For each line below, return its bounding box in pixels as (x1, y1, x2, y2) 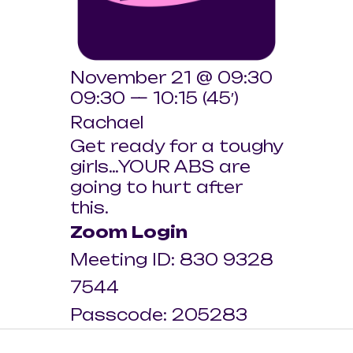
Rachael (70, 113, 143, 133)
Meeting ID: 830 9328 (70, 250, 273, 270)
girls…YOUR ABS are (70, 157, 251, 177)
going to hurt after (70, 177, 243, 198)
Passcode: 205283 (70, 305, 247, 325)
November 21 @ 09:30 (70, 68, 273, 88)
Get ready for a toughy (70, 136, 283, 157)
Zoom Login (70, 222, 188, 243)
